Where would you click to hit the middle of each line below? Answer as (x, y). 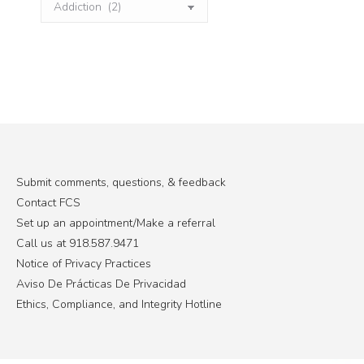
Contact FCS (48, 202)
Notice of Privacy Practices (84, 263)
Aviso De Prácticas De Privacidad (101, 284)
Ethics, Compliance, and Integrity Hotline (119, 304)
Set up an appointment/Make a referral (116, 223)
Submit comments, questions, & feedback (121, 182)
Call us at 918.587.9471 (78, 243)
